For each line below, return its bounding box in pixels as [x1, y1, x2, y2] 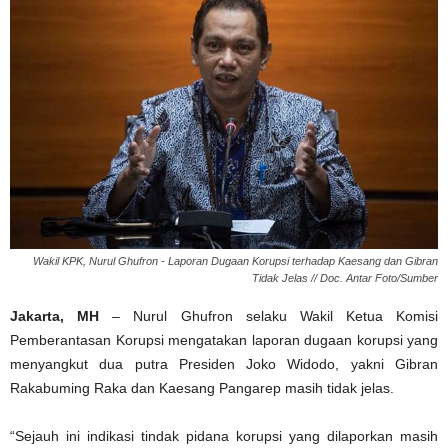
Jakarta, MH [10, 308, 100, 325]
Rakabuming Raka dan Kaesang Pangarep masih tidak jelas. [10, 380, 394, 397]
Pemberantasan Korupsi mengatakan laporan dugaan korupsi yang [10, 332, 438, 349]
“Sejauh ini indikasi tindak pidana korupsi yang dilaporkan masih [10, 428, 438, 445]
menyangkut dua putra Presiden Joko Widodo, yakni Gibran [10, 356, 438, 373]
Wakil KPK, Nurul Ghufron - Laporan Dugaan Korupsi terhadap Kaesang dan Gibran [33, 255, 438, 268]
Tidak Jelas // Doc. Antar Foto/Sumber [252, 272, 438, 285]
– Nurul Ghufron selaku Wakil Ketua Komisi [99, 308, 438, 325]
